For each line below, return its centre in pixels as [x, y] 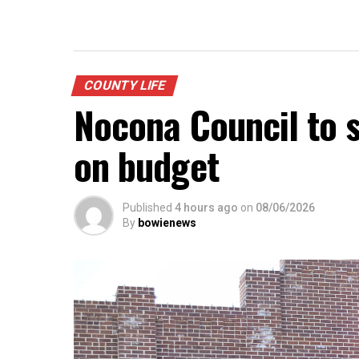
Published [147, 208]
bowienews [167, 223]
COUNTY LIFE [125, 85]
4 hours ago [206, 208]
